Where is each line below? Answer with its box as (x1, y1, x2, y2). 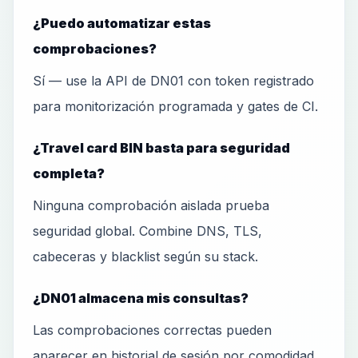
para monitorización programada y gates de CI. (33, 98, 318, 114)
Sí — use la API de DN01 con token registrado (33, 73, 314, 89)
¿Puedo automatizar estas (33, 15, 211, 31)
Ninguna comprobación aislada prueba (33, 197, 269, 213)
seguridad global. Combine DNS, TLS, (33, 223, 262, 239)
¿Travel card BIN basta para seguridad (33, 140, 290, 156)
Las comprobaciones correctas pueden (33, 322, 272, 338)
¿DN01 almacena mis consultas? (33, 290, 249, 306)
